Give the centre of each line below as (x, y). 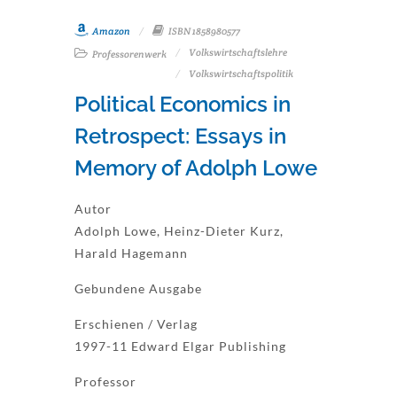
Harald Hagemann (131, 253)
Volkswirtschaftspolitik (241, 74)
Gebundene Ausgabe (138, 288)
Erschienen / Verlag (136, 324)
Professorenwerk (128, 54)
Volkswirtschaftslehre (238, 52)
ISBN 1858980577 (203, 31)
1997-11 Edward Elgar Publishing (180, 346)
